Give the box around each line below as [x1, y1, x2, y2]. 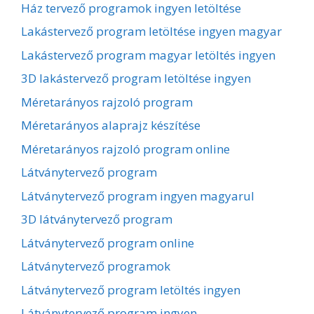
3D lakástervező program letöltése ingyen [21, 70, 251, 87]
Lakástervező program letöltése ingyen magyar [21, 23, 282, 40]
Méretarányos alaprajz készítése [21, 117, 200, 134]
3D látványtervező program [21, 211, 172, 228]
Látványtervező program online [21, 234, 194, 251]
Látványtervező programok [21, 258, 170, 275]
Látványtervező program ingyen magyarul [21, 187, 254, 204]
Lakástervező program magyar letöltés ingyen [21, 46, 275, 63]
